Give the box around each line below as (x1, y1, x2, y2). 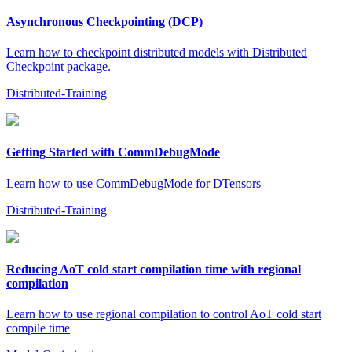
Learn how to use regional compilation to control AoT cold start (6, 307, 321, 321)
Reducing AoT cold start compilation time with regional (6, 262, 301, 276)
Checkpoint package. (6, 60, 111, 74)
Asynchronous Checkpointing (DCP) (6, 14, 203, 28)
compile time (6, 321, 70, 335)
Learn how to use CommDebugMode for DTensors (6, 176, 261, 190)
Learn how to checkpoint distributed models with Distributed (6, 46, 307, 60)
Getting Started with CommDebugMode (6, 145, 220, 159)
